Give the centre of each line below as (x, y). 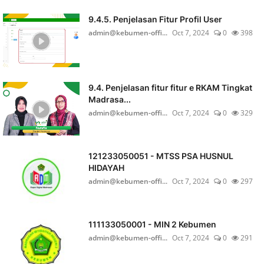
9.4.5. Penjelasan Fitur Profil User (155, 19)
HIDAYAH (106, 168)
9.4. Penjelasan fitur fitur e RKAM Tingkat (170, 88)
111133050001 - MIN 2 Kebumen (152, 224)
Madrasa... (109, 99)
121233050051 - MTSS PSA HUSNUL (161, 156)
